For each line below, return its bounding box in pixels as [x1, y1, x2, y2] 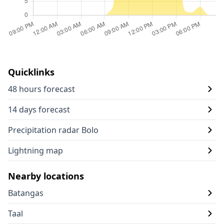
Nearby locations [8, 170, 84, 182]
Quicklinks [8, 66, 54, 78]
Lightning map [8, 145, 63, 156]
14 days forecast [8, 104, 70, 115]
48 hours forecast [8, 83, 75, 94]
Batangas [8, 187, 43, 198]
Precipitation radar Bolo [8, 124, 98, 135]
